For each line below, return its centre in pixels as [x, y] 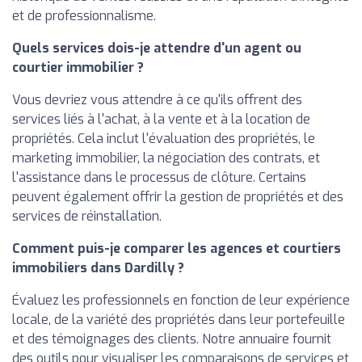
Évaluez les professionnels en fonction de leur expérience [181, 300]
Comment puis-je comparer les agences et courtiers [177, 248]
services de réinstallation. [87, 216]
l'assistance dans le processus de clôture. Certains [159, 177]
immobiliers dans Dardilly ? [98, 268]
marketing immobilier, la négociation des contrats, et [166, 158]
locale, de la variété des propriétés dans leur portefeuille [179, 320]
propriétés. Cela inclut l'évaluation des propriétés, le [164, 139]
